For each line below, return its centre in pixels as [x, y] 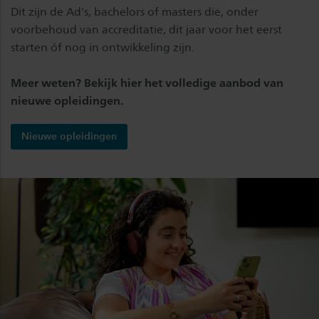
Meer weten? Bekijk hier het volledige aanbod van [147, 83]
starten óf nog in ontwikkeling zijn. [103, 47]
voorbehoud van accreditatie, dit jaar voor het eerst [146, 29]
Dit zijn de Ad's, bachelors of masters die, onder [135, 11]
